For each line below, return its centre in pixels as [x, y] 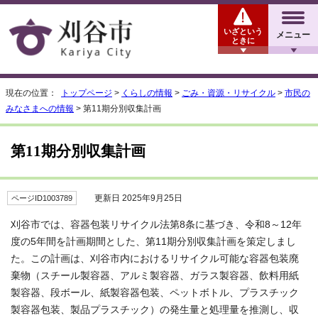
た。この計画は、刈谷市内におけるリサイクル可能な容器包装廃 [155, 259]
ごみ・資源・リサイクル [229, 93]
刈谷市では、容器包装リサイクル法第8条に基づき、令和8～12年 [156, 225]
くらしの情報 [147, 93]
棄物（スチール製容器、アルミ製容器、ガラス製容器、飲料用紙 [155, 276]
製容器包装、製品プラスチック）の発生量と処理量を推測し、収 [155, 310]
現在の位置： [33, 93]
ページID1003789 [42, 198]
